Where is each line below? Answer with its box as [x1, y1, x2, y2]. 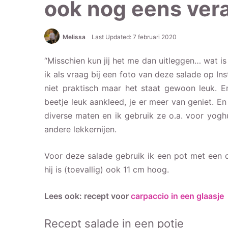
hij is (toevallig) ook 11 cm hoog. [44, 164, 169, 175]
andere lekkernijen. [44, 124, 117, 134]
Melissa [63, 33, 85, 41]
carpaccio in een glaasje [131, 190, 224, 201]
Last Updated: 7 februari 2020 [92, 33, 177, 41]
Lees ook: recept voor [44, 190, 131, 201]
